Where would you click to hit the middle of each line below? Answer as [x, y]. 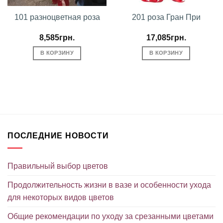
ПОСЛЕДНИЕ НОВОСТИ [58, 136]
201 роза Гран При [166, 17]
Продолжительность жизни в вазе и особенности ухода [109, 185]
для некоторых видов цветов [61, 197]
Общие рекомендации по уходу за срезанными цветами [111, 216]
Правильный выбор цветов [58, 166]
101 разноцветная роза [57, 17]
